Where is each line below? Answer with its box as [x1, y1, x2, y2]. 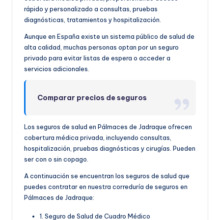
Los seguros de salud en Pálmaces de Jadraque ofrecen [24, 123, 192, 131]
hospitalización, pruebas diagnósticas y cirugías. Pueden [24, 144, 195, 153]
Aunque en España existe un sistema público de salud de [24, 32, 194, 41]
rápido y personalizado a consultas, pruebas [24, 5, 158, 13]
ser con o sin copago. [24, 155, 88, 164]
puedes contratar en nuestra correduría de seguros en [24, 183, 188, 191]
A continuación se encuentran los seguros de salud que [24, 172, 190, 180]
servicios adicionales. [24, 65, 89, 73]
